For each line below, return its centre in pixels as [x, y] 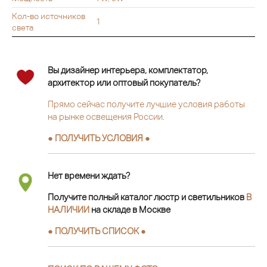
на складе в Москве [130, 210]
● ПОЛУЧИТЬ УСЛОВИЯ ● [99, 138]
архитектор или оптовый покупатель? [124, 82]
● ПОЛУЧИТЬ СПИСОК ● [97, 231]
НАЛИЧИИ [69, 210]
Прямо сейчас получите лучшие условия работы [146, 104]
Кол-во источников [49, 16]
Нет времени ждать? [89, 176]
